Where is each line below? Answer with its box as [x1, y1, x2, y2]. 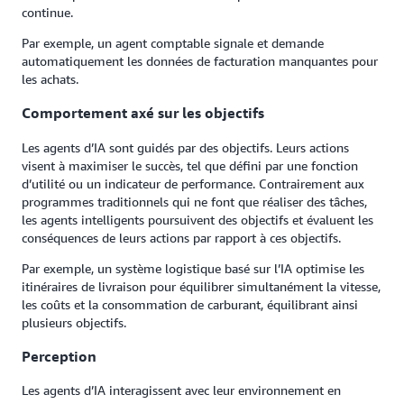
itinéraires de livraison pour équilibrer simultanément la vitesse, [22, 278, 381, 294]
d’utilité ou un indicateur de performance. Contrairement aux [22, 175, 364, 191]
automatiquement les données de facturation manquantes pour [22, 52, 378, 69]
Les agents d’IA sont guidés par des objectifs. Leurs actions [22, 139, 349, 155]
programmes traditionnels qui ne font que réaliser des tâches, [22, 193, 367, 209]
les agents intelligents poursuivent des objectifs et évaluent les [22, 211, 373, 227]
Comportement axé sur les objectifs [22, 104, 264, 123]
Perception [22, 346, 96, 365]
